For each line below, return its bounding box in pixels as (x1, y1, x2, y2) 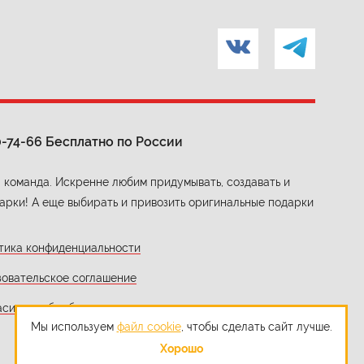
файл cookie (116, 320, 181, 333)
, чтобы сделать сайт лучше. (180, 320, 332, 333)
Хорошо (159, 342, 203, 355)
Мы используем (30, 320, 117, 333)
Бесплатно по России (41, 134, 183, 149)
